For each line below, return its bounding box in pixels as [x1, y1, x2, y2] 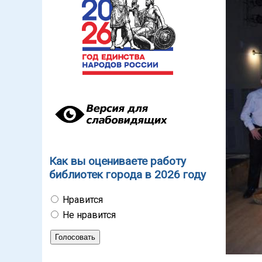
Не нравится [63, 209, 116, 221]
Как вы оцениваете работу [49, 154, 186, 168]
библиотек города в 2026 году [49, 168, 206, 181]
